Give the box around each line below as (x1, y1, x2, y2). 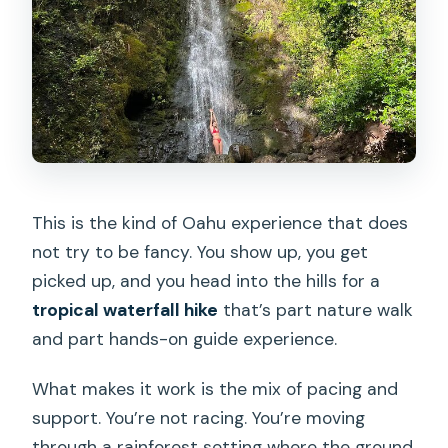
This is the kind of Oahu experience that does (32, 212, 409, 235)
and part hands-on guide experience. (32, 328, 338, 351)
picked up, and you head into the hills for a (32, 270, 381, 293)
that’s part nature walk (218, 299, 414, 322)
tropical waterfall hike (32, 299, 219, 322)
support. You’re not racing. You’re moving (32, 407, 366, 430)
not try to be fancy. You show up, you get (32, 241, 369, 264)
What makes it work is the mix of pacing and (32, 378, 399, 401)
